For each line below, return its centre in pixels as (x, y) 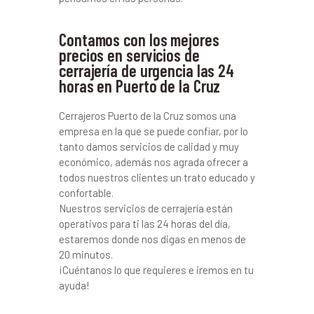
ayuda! (74, 286)
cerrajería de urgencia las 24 (147, 71)
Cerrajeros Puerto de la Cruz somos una (148, 116)
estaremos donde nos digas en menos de (152, 239)
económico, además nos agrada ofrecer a (153, 162)
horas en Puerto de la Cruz (140, 86)
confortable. (86, 193)
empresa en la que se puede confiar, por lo (153, 131)
